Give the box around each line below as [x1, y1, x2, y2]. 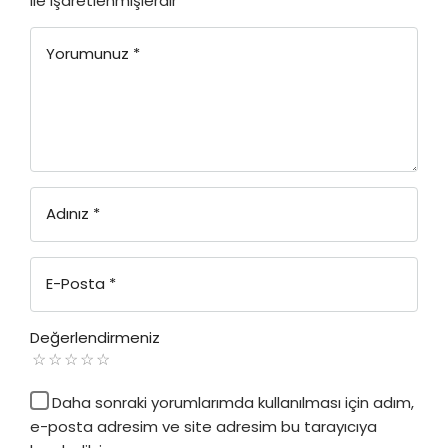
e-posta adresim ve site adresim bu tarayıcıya [30, 415, 377, 437]
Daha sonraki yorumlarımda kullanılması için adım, [52, 391, 414, 413]
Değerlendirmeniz [30, 326, 160, 348]
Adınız [46, 202, 89, 224]
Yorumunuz [46, 42, 129, 64]
